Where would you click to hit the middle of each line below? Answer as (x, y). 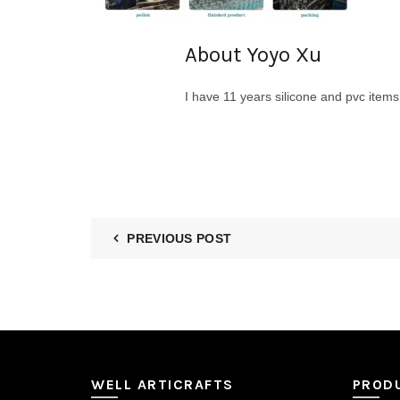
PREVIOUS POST (179, 238)
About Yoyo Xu (253, 54)
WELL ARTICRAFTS (162, 384)
